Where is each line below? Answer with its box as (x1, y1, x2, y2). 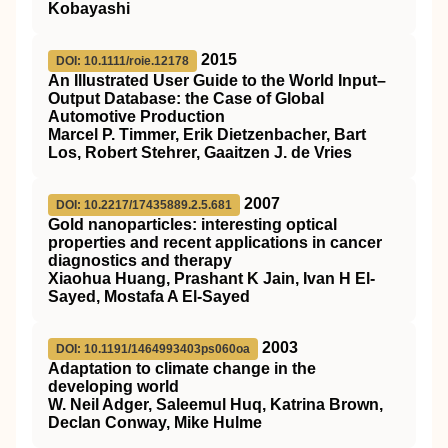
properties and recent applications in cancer (48, 234, 382, 251)
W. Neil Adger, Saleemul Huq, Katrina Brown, (48, 396, 383, 413)
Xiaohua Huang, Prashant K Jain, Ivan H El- (48, 270, 375, 287)
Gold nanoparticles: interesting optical (48, 216, 337, 233)
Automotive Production (48, 108, 225, 125)
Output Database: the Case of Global (48, 90, 324, 107)
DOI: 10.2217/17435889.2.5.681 (56, 198, 232, 212)
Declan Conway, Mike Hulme (48, 414, 262, 431)
